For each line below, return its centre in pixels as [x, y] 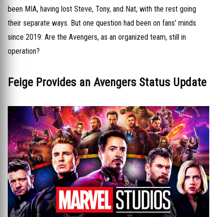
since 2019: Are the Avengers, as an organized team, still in [97, 37]
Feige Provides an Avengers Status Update [107, 82]
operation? [24, 51]
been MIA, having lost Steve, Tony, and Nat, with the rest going [102, 9]
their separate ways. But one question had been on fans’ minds [102, 23]
